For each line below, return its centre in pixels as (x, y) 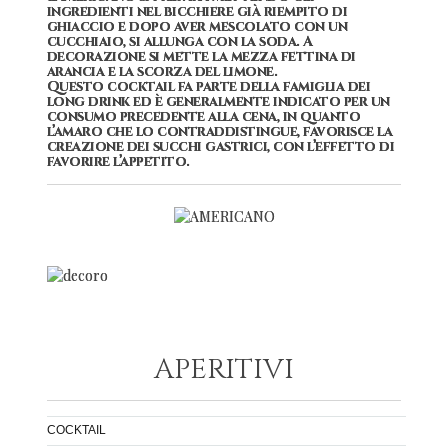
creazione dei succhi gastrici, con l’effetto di (220, 146)
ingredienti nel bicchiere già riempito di (197, 11)
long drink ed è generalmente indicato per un (218, 101)
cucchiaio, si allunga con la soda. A (179, 41)
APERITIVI (224, 369)
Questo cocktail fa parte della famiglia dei (208, 86)
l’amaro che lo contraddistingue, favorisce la (219, 131)
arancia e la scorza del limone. (162, 71)
